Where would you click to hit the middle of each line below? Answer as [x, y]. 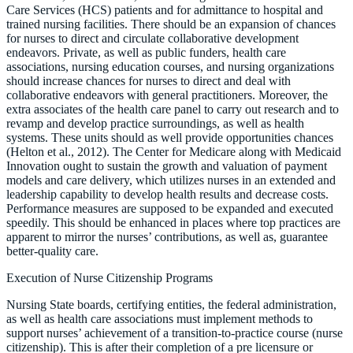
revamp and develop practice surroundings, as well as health [155, 123]
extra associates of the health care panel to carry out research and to [173, 109]
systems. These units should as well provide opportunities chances [170, 137]
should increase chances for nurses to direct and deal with [149, 80]
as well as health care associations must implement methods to [160, 318]
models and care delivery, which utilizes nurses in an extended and [171, 180]
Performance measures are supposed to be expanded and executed [170, 208]
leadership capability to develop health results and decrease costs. [167, 194]
